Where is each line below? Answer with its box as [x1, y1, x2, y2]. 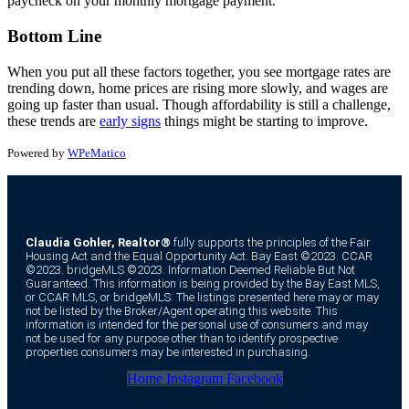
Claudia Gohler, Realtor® [26, 235, 171, 249]
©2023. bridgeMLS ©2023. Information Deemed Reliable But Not [26, 262, 355, 277]
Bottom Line [7, 26, 101, 47]
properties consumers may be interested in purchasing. [26, 344, 310, 359]
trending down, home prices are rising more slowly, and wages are [7, 79, 388, 96]
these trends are [7, 112, 100, 129]
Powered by [7, 145, 68, 160]
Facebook [225, 370, 283, 386]
